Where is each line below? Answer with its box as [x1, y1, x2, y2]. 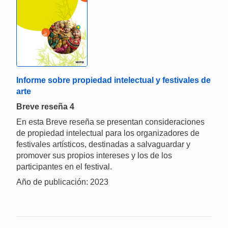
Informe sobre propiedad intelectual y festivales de [16, 75, 211, 84]
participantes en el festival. [16, 162, 112, 171]
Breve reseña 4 [16, 102, 74, 111]
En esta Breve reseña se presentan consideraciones [16, 117, 205, 126]
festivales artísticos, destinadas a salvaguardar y [16, 139, 190, 149]
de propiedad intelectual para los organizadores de [16, 128, 199, 137]
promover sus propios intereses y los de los [16, 151, 172, 160]
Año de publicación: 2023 [16, 177, 108, 186]
